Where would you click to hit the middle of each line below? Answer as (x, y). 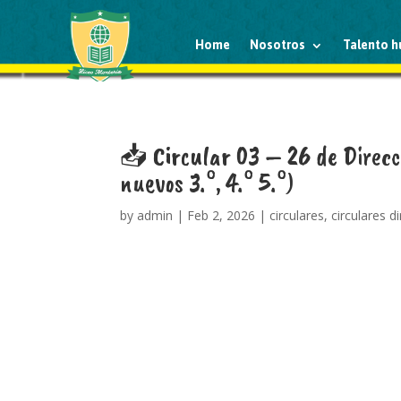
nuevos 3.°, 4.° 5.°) (208, 183)
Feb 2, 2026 (222, 215)
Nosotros (278, 45)
